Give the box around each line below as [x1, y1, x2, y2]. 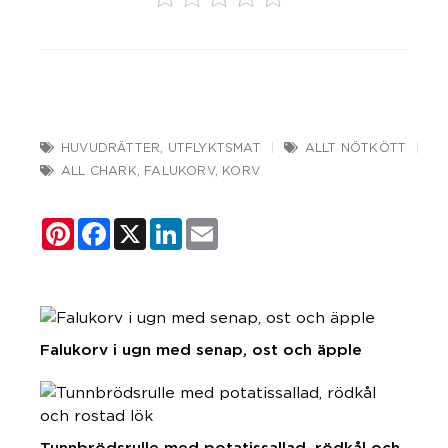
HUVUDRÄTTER [61, 140, 161, 154]
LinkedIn [182, 217, 250, 235]
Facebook [110, 217, 188, 235]
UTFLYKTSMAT [167, 140, 261, 154]
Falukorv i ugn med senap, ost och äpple [40, 339, 362, 359]
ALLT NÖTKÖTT [304, 140, 407, 154]
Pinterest [74, 217, 148, 235]
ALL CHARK [61, 163, 137, 177]
